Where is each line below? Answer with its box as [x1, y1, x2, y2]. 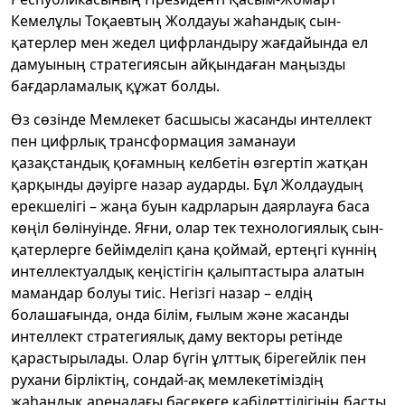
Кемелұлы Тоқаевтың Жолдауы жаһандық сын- [11, 10, 341, 31]
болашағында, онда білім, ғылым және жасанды [11, 304, 349, 325]
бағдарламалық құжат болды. [11, 75, 220, 96]
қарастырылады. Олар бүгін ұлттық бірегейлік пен [11, 347, 366, 368]
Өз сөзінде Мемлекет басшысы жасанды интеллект [11, 108, 372, 129]
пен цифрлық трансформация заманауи [11, 130, 296, 151]
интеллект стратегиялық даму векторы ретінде [11, 325, 343, 346]
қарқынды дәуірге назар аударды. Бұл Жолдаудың [11, 174, 363, 194]
